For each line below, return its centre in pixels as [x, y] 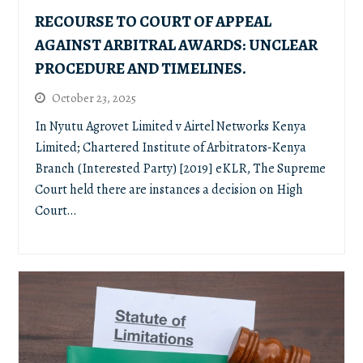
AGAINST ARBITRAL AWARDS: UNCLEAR [177, 45]
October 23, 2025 [94, 98]
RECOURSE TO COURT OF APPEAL [154, 21]
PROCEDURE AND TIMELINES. [141, 68]
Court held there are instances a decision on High [169, 189]
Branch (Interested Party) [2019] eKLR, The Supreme [181, 168]
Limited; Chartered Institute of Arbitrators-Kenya [171, 147]
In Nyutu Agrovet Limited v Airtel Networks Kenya [171, 126]
